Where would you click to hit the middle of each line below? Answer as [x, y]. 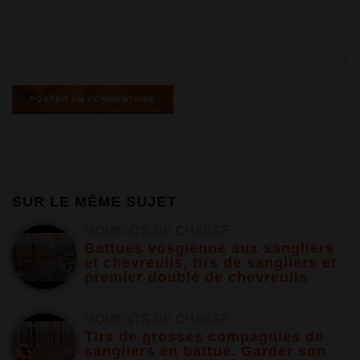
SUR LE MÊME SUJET [94, 201]
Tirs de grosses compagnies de [204, 336]
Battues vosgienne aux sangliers [209, 248]
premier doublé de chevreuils [196, 277]
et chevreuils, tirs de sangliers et [211, 262]
